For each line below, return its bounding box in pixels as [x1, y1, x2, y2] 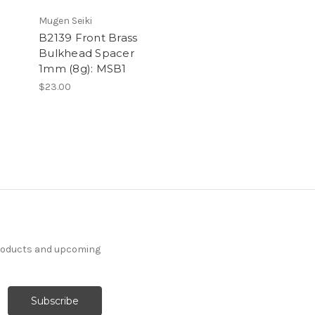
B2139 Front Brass [39, 30, 138, 44]
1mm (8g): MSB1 [39, 61, 127, 75]
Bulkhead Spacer [39, 46, 134, 60]
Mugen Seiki [39, 14, 92, 27]
